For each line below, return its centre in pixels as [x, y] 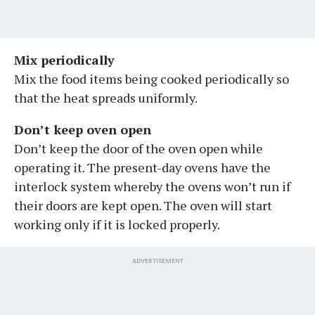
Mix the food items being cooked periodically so [152, 78]
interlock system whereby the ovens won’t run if [152, 186]
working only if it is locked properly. [117, 224]
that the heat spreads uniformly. [106, 97]
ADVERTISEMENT [157, 261]
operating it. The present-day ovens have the [142, 167]
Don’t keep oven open [83, 129]
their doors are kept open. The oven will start [143, 205]
